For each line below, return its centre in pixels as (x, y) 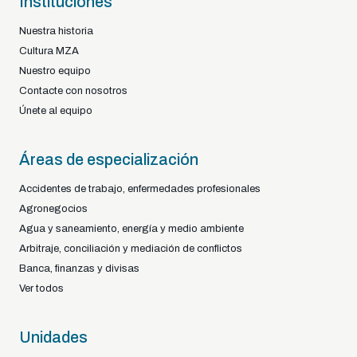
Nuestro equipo (55, 71)
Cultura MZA (49, 51)
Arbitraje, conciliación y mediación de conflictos (131, 248)
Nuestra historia (56, 31)
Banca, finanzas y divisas (79, 268)
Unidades (53, 337)
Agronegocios (53, 208)
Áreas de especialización (109, 159)
